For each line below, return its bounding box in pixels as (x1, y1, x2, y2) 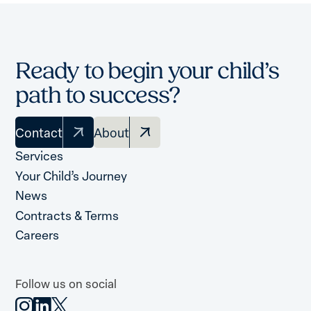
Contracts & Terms (15, 206, 119, 224)
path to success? (15, 81, 180, 109)
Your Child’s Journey (15, 167, 128, 184)
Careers (15, 226, 60, 244)
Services (15, 147, 64, 164)
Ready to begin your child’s (15, 57, 279, 85)
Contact (15, 124, 63, 142)
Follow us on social (15, 276, 117, 292)
